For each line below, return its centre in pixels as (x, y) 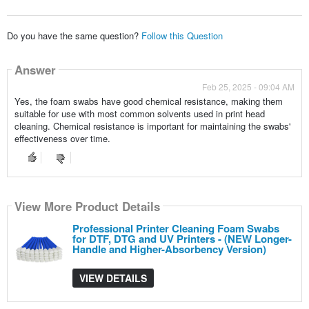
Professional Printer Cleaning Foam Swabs (176, 229)
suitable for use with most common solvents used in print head (139, 114)
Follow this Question (182, 36)
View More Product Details (87, 206)
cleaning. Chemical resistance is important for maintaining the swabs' (152, 126)
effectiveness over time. (62, 139)
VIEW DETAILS (113, 278)
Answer (35, 69)
